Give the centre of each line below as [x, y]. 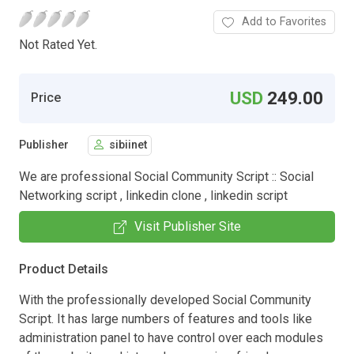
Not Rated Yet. [58, 44]
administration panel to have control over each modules [171, 337]
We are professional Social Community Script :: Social [166, 176]
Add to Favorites [284, 21]
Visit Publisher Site [187, 226]
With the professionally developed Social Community [165, 299]
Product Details [64, 269]
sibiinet [128, 145]
